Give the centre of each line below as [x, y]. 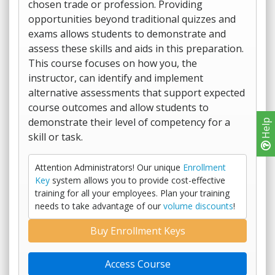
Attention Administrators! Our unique [109, 167]
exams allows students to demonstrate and [127, 34]
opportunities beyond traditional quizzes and [132, 19]
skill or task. [56, 137]
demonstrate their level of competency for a [129, 122]
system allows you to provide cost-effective [137, 180]
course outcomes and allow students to [118, 107]
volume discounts [198, 206]
